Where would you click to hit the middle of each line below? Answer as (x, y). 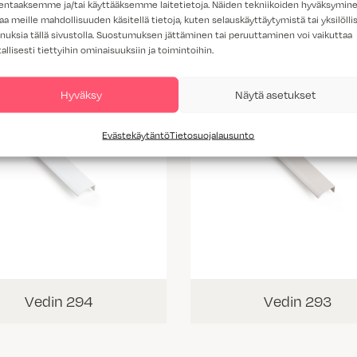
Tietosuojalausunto (212, 134)
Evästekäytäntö (136, 134)
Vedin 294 (59, 301)
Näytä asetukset (275, 94)
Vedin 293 (298, 301)
